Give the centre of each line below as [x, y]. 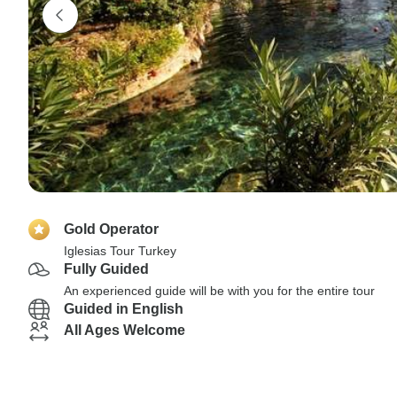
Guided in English [124, 309]
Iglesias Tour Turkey [120, 251]
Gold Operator [111, 229]
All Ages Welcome [125, 330]
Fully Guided [106, 269]
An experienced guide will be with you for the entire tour [219, 291]
